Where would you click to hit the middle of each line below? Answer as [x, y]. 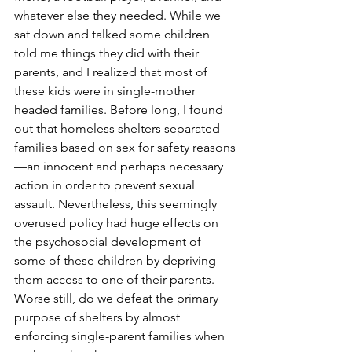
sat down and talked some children [114, 34]
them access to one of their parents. [116, 279]
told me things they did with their [108, 53]
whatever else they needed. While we [119, 15]
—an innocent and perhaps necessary [120, 166]
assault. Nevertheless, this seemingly [117, 204]
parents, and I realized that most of [112, 72]
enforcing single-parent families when [121, 336]
